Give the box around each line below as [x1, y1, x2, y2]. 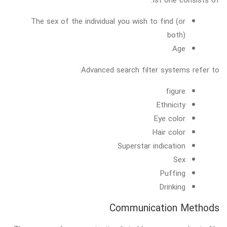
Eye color [154, 111, 185, 125]
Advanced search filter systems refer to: [81, 63, 219, 77]
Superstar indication [117, 139, 185, 153]
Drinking [159, 180, 185, 194]
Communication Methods [109, 199, 219, 217]
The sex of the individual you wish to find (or [30, 14, 185, 28]
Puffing [160, 166, 185, 180]
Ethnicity [156, 98, 185, 111]
